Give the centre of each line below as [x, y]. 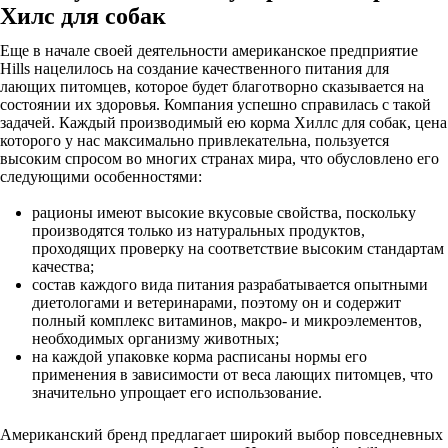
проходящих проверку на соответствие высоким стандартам [238, 248]
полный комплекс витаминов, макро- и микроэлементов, [227, 320]
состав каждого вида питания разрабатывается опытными [230, 284]
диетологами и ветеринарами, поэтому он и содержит [216, 302]
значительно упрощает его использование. [177, 392]
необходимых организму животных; [155, 338]
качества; [63, 266]
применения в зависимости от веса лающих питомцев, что [232, 374]
